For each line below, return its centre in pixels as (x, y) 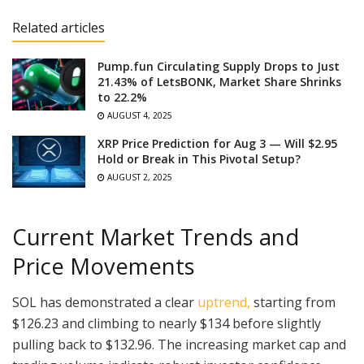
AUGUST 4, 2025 (139, 115)
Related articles (58, 27)
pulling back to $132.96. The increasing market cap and (179, 345)
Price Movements (104, 266)
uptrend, (224, 303)
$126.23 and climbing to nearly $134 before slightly (167, 324)
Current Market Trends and (156, 236)
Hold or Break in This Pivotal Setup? (199, 158)
